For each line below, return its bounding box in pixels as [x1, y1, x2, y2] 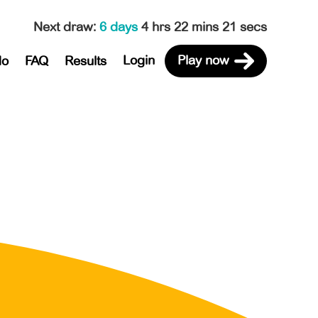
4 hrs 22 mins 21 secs [141, 18, 267, 35]
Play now [177, 52, 229, 68]
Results [64, 53, 106, 69]
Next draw [33, 18, 93, 35]
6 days [99, 18, 141, 35]
